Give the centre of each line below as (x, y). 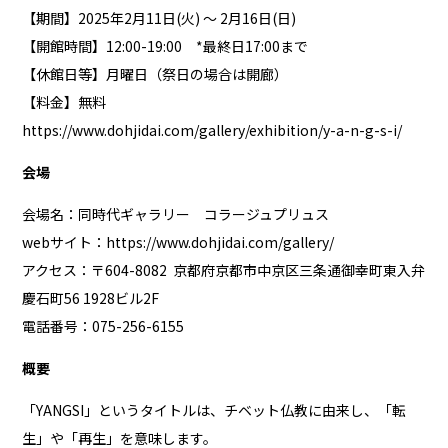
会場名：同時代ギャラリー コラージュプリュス (176, 214)
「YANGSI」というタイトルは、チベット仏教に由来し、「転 (214, 410)
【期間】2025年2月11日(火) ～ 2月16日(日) (159, 18)
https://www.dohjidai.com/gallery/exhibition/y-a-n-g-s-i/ (212, 130)
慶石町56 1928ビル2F (91, 298)
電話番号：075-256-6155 (103, 326)
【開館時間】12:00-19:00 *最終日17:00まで (165, 46)
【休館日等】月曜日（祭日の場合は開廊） (155, 74)
